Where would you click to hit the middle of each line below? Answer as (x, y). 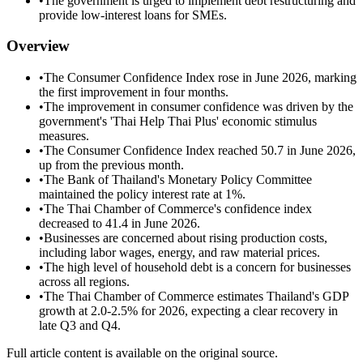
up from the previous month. (111, 165)
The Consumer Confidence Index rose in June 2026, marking (200, 78)
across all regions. (84, 282)
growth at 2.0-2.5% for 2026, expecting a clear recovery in (188, 311)
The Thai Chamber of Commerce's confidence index (178, 209)
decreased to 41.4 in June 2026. (120, 224)
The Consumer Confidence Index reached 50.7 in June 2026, (200, 151)
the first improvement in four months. (134, 92)
